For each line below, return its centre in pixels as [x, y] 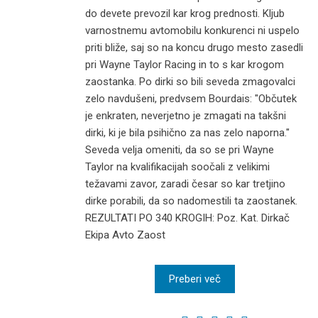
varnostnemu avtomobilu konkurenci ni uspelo [192, 31]
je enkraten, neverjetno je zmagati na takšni [186, 116]
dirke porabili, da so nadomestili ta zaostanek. [191, 201]
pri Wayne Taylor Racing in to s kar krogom [185, 65]
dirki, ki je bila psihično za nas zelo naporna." [187, 133]
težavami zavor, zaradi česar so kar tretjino [185, 184]
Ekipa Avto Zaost [125, 235]
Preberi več [194, 279]
